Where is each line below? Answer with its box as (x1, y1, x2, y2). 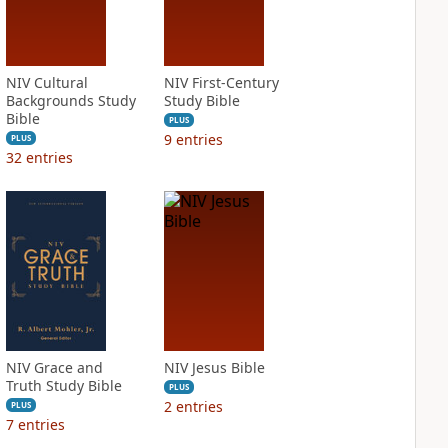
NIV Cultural (5, 73, 88, 92)
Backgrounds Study (5, 91, 136, 110)
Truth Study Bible (5, 376, 122, 395)
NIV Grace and (5, 358, 103, 377)
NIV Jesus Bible (163, 358, 265, 377)
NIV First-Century (163, 73, 279, 92)
